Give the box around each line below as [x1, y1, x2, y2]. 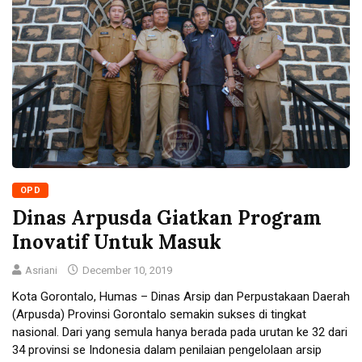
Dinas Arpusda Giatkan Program [12, 204, 322, 230]
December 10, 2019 [80, 263, 172, 276]
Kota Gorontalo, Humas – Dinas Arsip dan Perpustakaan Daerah [12, 288, 350, 304]
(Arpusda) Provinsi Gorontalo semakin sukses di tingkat [12, 306, 306, 322]
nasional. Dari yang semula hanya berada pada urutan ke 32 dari [12, 324, 347, 339]
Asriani [25, 263, 57, 276]
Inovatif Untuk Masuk [12, 229, 221, 255]
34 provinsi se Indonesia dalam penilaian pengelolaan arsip [12, 342, 322, 357]
